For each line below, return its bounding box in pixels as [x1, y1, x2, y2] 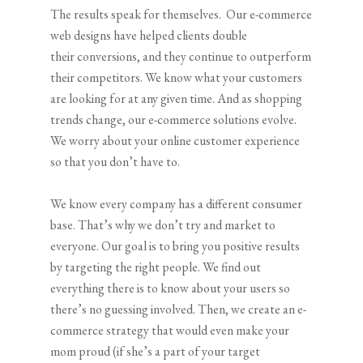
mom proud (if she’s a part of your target [50, 342, 261, 360]
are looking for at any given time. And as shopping [50, 89, 303, 107]
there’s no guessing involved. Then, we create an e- [50, 300, 307, 318]
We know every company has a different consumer [50, 194, 303, 212]
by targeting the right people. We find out [50, 258, 262, 275]
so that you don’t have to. [50, 152, 181, 170]
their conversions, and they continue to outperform [50, 47, 312, 65]
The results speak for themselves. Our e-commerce [50, 5, 313, 23]
